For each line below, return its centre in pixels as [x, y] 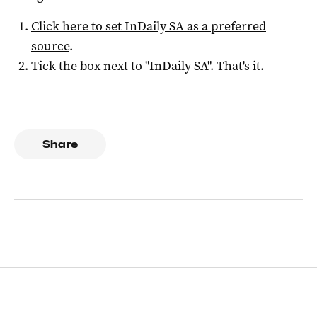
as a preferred [225, 27]
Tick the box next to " [90, 66]
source [50, 46]
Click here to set [78, 27]
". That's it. [236, 66]
